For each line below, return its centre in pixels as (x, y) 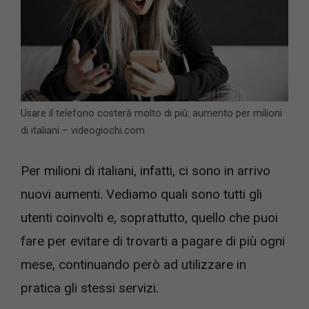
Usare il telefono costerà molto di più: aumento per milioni (151, 113)
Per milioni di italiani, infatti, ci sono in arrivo (146, 170)
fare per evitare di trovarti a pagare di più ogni (153, 241)
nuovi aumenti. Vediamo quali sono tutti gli (141, 194)
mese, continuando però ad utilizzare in (133, 264)
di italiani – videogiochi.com (83, 131)
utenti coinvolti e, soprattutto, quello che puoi (149, 217)
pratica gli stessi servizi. (90, 288)
